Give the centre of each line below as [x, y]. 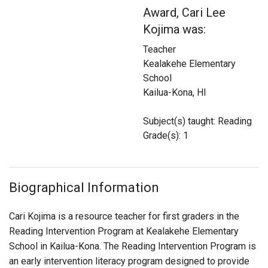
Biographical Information [84, 188]
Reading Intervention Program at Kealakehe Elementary [124, 232]
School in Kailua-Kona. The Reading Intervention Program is [133, 246]
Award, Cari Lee [184, 13]
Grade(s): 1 [166, 136]
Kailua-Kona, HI [175, 93]
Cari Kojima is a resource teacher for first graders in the [124, 217]
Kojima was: [174, 30]
